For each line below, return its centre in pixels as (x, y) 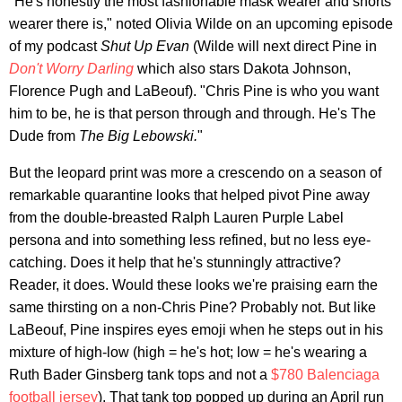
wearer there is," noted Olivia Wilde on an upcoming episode (201, 24)
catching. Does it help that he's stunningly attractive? (175, 263)
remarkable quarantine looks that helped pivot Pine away (189, 196)
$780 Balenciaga (325, 375)
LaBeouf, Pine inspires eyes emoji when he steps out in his (196, 330)
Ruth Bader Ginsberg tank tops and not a (140, 375)
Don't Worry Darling (71, 69)
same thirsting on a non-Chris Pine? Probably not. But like (192, 308)
